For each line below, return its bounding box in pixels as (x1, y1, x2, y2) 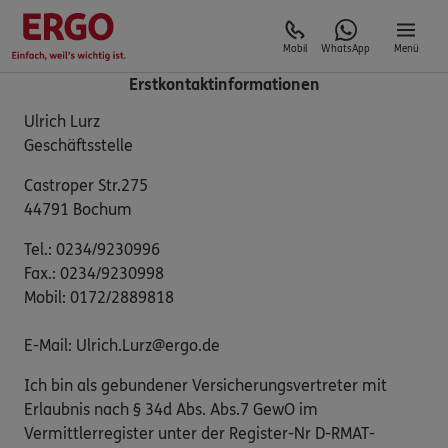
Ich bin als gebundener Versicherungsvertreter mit (24, 376, 387, 396)
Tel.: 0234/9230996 (24, 240, 160, 260)
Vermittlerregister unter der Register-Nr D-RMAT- (24, 424, 375, 444)
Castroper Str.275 (24, 176, 148, 196)
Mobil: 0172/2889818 (24, 288, 174, 308)
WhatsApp (321, 43, 370, 55)
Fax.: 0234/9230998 (24, 264, 164, 284)
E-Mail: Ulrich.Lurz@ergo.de (24, 336, 220, 356)
